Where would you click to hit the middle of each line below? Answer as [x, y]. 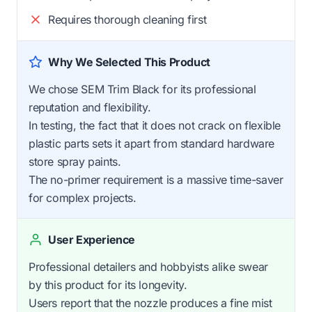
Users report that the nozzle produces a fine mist [150, 303]
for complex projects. [83, 198]
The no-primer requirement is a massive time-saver [156, 180]
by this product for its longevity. [108, 285]
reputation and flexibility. [90, 108]
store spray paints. [75, 162]
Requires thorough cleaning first [127, 20]
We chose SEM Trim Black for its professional [142, 89]
